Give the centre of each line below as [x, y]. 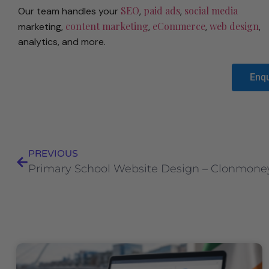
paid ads [162, 11]
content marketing [107, 26]
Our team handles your [69, 11]
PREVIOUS [53, 154]
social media [211, 11]
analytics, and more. [62, 42]
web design [234, 26]
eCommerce [179, 26]
